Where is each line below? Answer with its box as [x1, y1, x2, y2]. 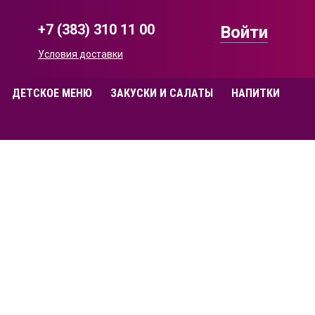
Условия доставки [38, 49, 123, 60]
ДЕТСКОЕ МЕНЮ [12, 86, 92, 100]
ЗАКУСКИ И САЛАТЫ [110, 86, 213, 100]
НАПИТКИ [231, 86, 280, 100]
